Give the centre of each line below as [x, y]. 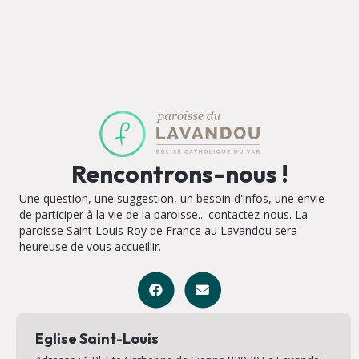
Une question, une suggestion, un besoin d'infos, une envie [172, 198]
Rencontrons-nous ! [179, 173]
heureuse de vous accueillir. [90, 246]
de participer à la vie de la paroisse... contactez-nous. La [163, 214]
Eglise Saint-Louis [97, 338]
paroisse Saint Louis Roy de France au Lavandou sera [158, 230]
